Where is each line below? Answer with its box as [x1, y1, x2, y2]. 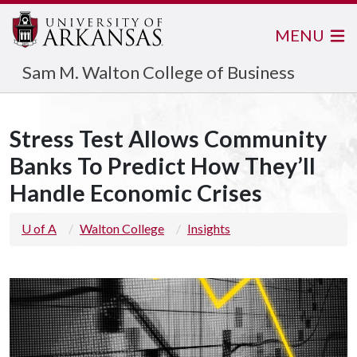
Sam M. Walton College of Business [22, 61, 295, 83]
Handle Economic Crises [10, 179, 262, 206]
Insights [187, 221, 230, 236]
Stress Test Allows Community [10, 125, 327, 152]
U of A [22, 221, 57, 236]
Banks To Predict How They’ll [10, 152, 316, 179]
